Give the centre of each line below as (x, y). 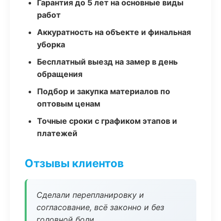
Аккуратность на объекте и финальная (114, 32)
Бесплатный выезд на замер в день (107, 62)
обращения (60, 74)
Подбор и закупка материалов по (104, 91)
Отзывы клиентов (74, 163)
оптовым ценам (69, 104)
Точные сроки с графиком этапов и (107, 121)
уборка (51, 44)
